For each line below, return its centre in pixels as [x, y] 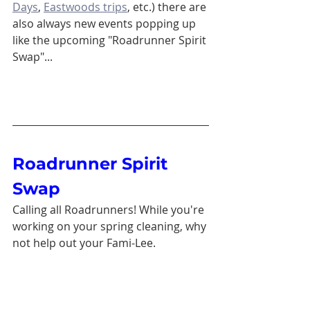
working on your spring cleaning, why [111, 226]
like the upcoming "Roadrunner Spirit [111, 40]
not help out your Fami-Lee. [85, 243]
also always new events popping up [106, 24]
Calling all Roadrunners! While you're [110, 210]
